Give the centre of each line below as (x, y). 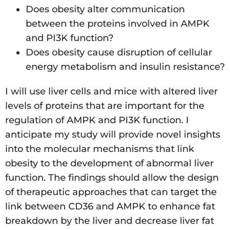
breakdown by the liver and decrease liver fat (110, 221)
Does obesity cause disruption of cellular (119, 53)
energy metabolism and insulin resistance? (125, 67)
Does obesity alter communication (105, 9)
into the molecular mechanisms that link (100, 149)
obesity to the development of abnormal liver (109, 164)
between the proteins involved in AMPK (118, 24)
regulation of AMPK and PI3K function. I (97, 120)
